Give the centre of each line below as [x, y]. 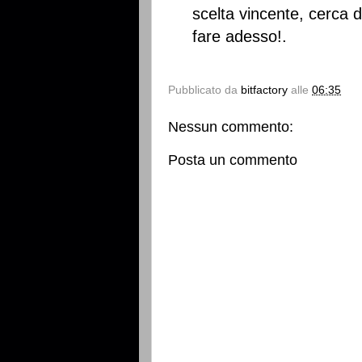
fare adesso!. [240, 36]
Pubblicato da [204, 90]
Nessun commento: [231, 126]
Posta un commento [233, 160]
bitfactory [264, 90]
